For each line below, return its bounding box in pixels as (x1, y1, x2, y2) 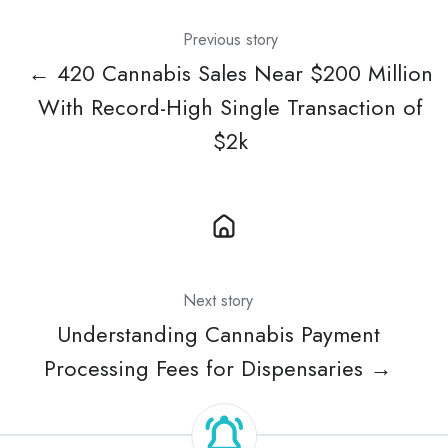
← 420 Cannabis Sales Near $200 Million (27, 57, 433, 89)
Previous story (182, 27, 278, 51)
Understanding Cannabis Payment (56, 319, 380, 351)
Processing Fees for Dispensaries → (44, 353, 392, 385)
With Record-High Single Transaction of (37, 91, 423, 123)
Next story (183, 288, 253, 312)
